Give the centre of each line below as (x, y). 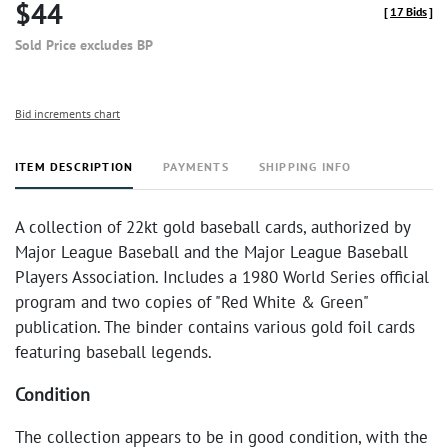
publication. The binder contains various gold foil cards (215, 327)
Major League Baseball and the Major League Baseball (211, 252)
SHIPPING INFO (305, 166)
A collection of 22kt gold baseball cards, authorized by (212, 227)
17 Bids (408, 11)
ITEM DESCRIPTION (74, 166)
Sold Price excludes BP (84, 45)
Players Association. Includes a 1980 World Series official (222, 277)
